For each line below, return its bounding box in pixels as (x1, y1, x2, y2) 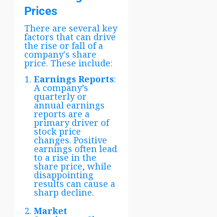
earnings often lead (34, 142, 117, 155)
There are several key (24, 22, 117, 34)
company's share (24, 48, 96, 60)
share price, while (34, 160, 111, 172)
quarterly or (34, 90, 87, 102)
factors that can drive (24, 31, 116, 43)
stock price (34, 125, 81, 137)
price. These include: (24, 57, 112, 69)
